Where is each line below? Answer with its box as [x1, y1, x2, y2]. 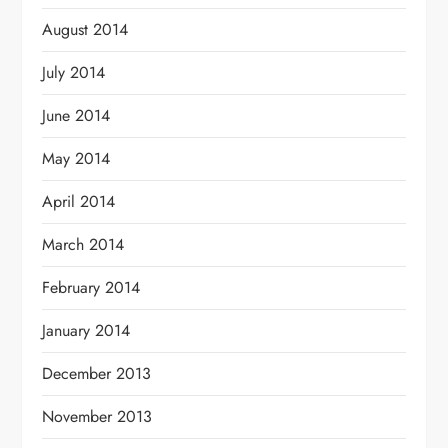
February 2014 [42, 275, 141, 299]
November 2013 [42, 404, 153, 428]
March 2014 [42, 232, 125, 256]
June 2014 [42, 103, 111, 127]
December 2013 [42, 361, 152, 385]
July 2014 [42, 60, 106, 84]
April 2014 [42, 189, 116, 213]
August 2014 [42, 17, 129, 41]
